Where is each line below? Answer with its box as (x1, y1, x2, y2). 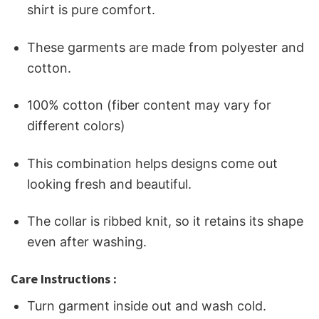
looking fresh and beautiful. (27, 176, 192, 192)
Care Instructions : (11, 271, 117, 288)
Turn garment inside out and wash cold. (27, 298, 267, 314)
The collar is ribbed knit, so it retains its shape (27, 213, 304, 229)
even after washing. (27, 234, 147, 249)
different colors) (27, 118, 126, 134)
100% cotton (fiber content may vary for (27, 98, 272, 113)
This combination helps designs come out (27, 155, 278, 171)
